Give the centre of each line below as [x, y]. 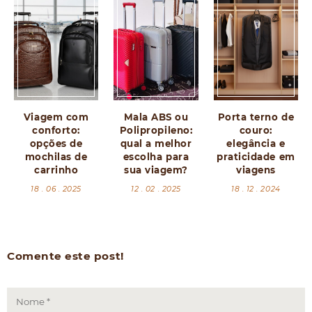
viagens [256, 170]
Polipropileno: [156, 130]
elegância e [256, 143]
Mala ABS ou [156, 117]
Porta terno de [256, 117]
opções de [56, 143]
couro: [256, 130]
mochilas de [56, 156]
